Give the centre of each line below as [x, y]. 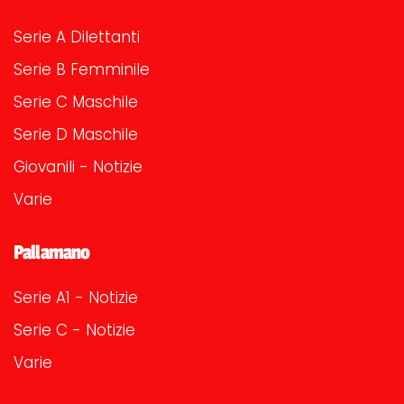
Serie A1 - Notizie [76, 298]
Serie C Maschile [76, 102]
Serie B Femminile [82, 69]
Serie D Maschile [76, 134]
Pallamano [52, 252]
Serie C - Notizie [74, 330]
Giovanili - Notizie [78, 167]
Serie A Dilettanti [77, 37]
